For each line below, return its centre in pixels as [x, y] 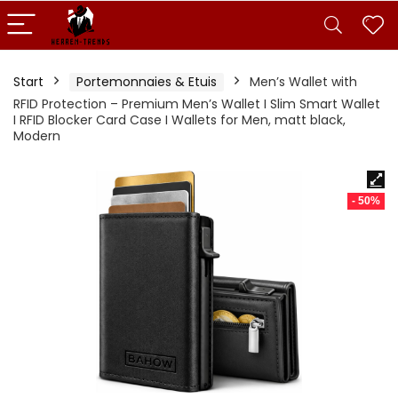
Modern [37, 136]
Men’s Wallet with [303, 82]
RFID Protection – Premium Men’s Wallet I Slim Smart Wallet [197, 104]
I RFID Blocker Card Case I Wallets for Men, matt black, [179, 120]
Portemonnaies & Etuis [147, 82]
